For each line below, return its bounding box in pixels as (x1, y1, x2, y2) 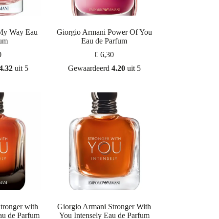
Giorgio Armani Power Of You (56, 27, 152, 36)
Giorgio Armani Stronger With (57, 202, 152, 211)
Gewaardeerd (67, 64, 111, 72)
